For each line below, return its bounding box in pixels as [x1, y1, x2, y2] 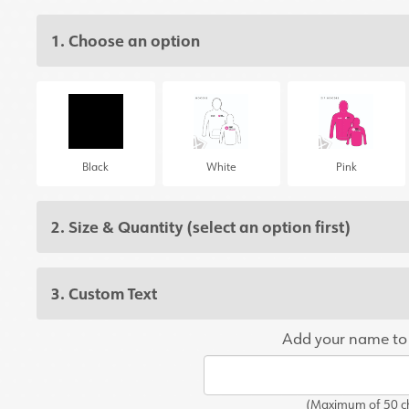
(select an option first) [186, 216, 351, 237]
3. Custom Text [51, 283, 158, 304]
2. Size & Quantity [51, 216, 187, 237]
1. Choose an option [51, 30, 201, 51]
